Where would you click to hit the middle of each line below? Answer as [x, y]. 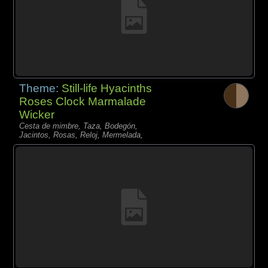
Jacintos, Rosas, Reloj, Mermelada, [81, 135]
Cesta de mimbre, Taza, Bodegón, [79, 126]
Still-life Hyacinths [107, 88]
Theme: [41, 88]
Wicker [37, 114]
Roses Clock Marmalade [83, 101]
